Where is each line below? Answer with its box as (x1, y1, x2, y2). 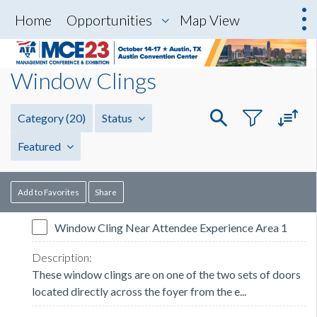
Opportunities (67, 11, 152, 28)
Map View (180, 11, 240, 28)
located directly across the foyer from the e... (32, 284, 246, 299)
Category (18, 111, 66, 125)
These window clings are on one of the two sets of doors (32, 267, 301, 282)
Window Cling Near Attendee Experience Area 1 (54, 221, 287, 235)
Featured (18, 139, 63, 154)
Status (102, 111, 134, 125)
